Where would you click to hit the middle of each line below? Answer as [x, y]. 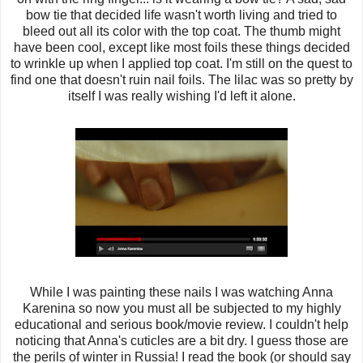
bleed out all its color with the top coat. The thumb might [181, 31]
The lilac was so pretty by [280, 79]
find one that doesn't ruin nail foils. [109, 79]
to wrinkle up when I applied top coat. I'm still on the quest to [181, 63]
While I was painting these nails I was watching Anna [181, 292]
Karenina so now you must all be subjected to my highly [181, 308]
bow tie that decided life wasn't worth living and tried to [181, 15]
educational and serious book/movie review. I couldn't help [181, 324]
